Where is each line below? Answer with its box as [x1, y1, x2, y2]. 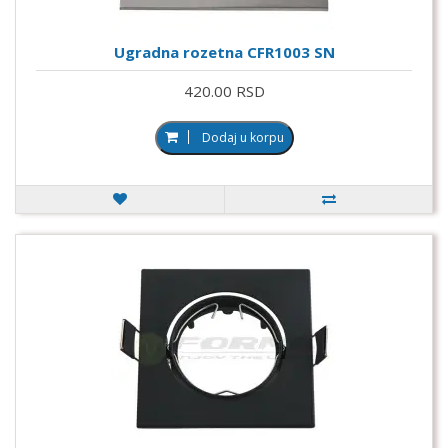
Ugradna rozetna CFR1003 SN [113, 41, 335, 62]
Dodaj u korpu [201, 128, 284, 146]
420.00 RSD [183, 80, 265, 101]
